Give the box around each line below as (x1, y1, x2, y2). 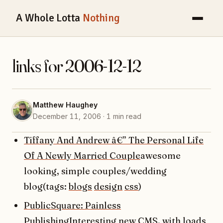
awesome (140, 150, 181, 162)
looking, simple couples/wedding (24, 165, 167, 177)
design (94, 181, 122, 193)
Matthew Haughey (33, 101, 98, 110)
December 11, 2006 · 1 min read (33, 112, 141, 121)
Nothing (82, 11, 120, 25)
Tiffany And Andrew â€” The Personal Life (24, 134, 204, 146)
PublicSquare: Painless (24, 199, 121, 211)
